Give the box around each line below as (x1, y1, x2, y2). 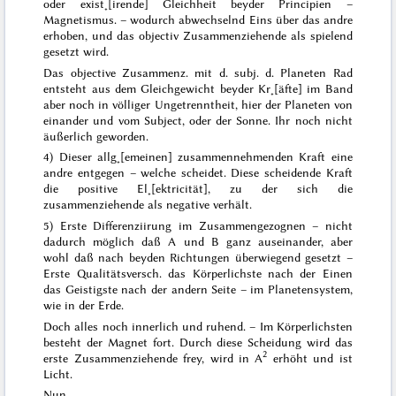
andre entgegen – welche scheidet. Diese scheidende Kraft (43, 165, 353, 180)
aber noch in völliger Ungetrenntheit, (43, 96, 241, 111)
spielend (309, 28, 353, 43)
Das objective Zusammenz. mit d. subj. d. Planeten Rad (43, 65, 353, 80)
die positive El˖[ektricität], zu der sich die (43, 181, 353, 196)
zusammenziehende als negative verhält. (43, 197, 253, 212)
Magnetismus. (43, 12, 118, 27)
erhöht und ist (267, 350, 353, 365)
